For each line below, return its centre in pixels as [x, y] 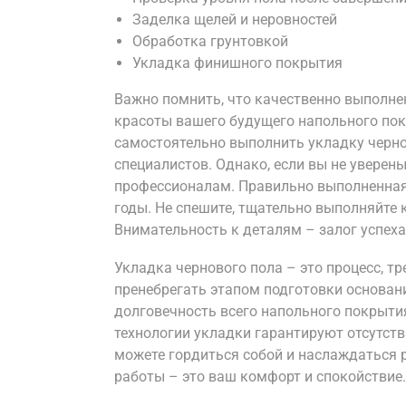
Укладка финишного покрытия [237, 63]
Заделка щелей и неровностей [235, 19]
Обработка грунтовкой [210, 41]
